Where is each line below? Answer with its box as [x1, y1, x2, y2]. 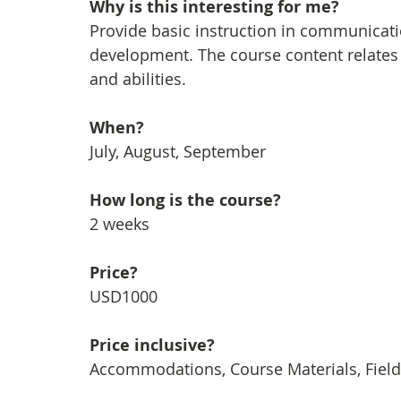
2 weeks [90, 213, 149, 235]
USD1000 [90, 286, 158, 307]
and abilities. [90, 68, 186, 90]
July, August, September [90, 141, 266, 162]
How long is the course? [90, 189, 281, 211]
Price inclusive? [90, 334, 215, 356]
